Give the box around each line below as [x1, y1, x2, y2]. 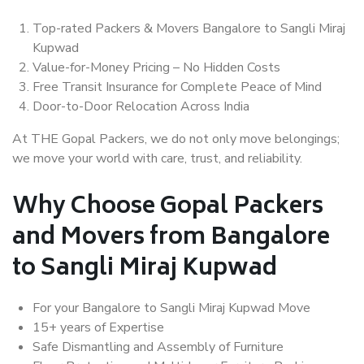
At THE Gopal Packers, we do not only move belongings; [12, 130, 340, 149]
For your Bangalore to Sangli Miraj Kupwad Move [32, 299, 310, 318]
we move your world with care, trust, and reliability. [12, 149, 302, 168]
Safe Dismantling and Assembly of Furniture [32, 338, 284, 357]
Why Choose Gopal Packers [12, 188, 323, 228]
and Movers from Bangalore [12, 219, 330, 259]
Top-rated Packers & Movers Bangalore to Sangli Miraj [32, 19, 345, 38]
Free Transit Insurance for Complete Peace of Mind [32, 78, 322, 97]
